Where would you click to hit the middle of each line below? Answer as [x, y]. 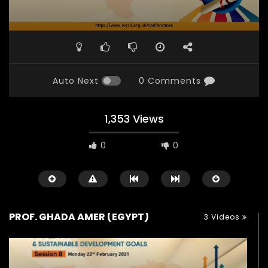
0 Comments [170, 81]
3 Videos [223, 217]
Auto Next [76, 81]
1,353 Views [134, 119]
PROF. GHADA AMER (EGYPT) [79, 217]
